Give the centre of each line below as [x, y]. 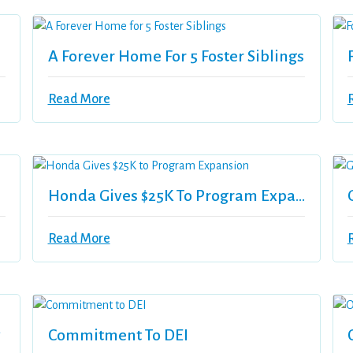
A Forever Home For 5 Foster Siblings [176, 56]
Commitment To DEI [118, 335]
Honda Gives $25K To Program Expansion [300, 196]
